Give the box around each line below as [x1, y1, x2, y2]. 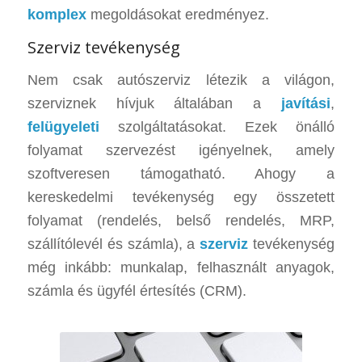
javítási [281, 95, 331, 112]
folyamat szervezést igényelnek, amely [27, 142, 335, 159]
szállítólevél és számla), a [27, 236, 200, 253]
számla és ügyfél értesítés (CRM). [27, 283, 246, 300]
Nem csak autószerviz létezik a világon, [27, 72, 335, 89]
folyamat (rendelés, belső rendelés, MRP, [27, 213, 335, 229]
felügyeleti [27, 119, 99, 136]
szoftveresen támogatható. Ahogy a [27, 166, 335, 183]
